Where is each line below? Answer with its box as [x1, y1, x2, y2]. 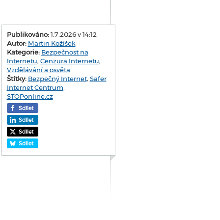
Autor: [6, 39, 27, 48]
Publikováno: [6, 30, 49, 39]
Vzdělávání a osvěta [6, 66, 70, 74]
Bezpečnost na [41, 48, 88, 56]
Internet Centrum [6, 83, 63, 92]
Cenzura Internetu [40, 57, 99, 65]
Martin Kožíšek [27, 39, 76, 48]
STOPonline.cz [6, 92, 53, 101]
